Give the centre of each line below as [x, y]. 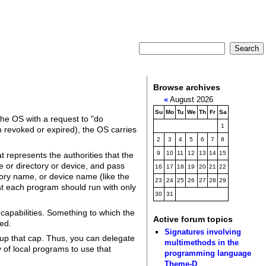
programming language [208, 253]
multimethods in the [202, 242]
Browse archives [186, 87]
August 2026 [193, 100]
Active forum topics [193, 219]
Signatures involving [203, 232]
